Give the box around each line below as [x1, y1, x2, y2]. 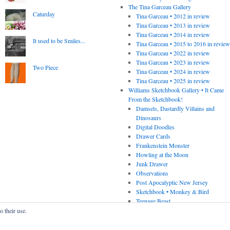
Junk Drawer [136, 160, 168, 168]
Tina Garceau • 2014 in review [136, 30, 210, 39]
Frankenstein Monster [136, 141, 190, 150]
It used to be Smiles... [32, 36, 85, 45]
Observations [136, 169, 169, 178]
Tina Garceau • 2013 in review [136, 21, 210, 30]
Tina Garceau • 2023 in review [136, 58, 210, 67]
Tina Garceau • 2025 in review [136, 76, 210, 85]
